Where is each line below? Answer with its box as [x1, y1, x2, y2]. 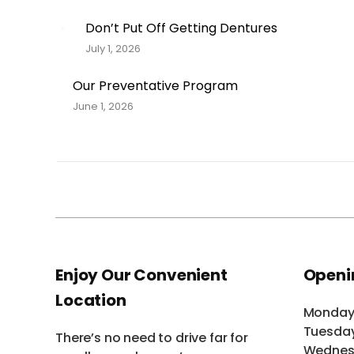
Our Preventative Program [73, 77, 238, 96]
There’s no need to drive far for [55, 329, 248, 348]
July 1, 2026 [85, 41, 141, 57]
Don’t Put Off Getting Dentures [85, 19, 277, 38]
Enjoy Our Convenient [55, 264, 228, 287]
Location [55, 289, 126, 312]
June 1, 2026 [73, 99, 134, 115]
